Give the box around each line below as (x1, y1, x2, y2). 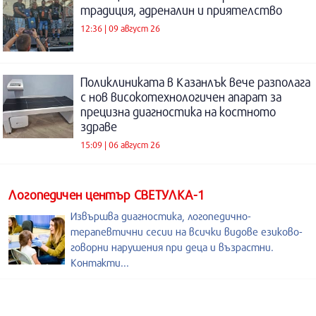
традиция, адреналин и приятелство (80, 2, 282, 18)
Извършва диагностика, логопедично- (71, 209, 251, 222)
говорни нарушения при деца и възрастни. (71, 240, 274, 253)
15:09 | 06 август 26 (80, 138, 160, 150)
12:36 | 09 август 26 (80, 22, 160, 34)
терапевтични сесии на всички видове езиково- (71, 224, 303, 238)
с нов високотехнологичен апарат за (80, 89, 281, 104)
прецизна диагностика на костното (80, 104, 276, 119)
